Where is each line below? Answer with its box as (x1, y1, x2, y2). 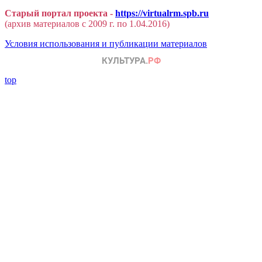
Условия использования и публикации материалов (5, 39, 207, 49)
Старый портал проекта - (5, 8, 115, 19)
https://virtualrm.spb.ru (115, 8, 209, 19)
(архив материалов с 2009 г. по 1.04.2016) (5, 19, 170, 29)
